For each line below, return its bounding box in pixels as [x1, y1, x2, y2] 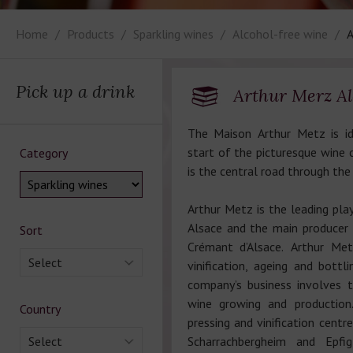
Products [67, 26, 114, 42]
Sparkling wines [133, 26, 214, 42]
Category [20, 145, 68, 161]
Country [20, 301, 61, 317]
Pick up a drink [16, 80, 135, 102]
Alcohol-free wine [232, 26, 328, 42]
